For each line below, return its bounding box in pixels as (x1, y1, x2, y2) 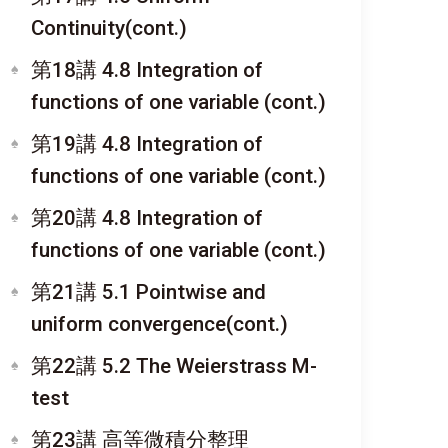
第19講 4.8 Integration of (31, 132, 263, 156)
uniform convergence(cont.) (31, 312, 288, 336)
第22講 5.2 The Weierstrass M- (31, 354, 317, 378)
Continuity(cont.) (31, 16, 187, 40)
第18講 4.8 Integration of (31, 58, 263, 82)
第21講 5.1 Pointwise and (31, 280, 266, 304)
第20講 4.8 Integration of (31, 206, 263, 230)
